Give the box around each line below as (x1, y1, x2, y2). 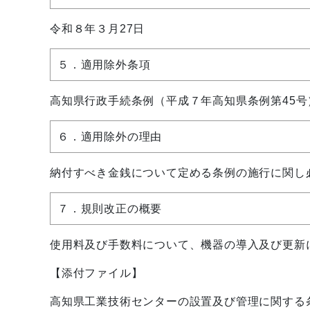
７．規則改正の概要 (57, 203, 163, 215)
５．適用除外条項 (57, 59, 151, 71)
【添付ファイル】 (50, 267, 143, 279)
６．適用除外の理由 (57, 131, 163, 143)
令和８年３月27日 (50, 23, 145, 35)
